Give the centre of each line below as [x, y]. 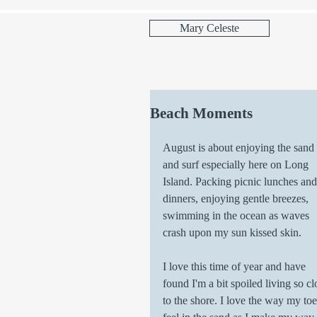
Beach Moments [201, 113]
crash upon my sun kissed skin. [234, 232]
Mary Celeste [209, 28]
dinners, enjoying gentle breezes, [237, 198]
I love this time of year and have [236, 266]
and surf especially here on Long [237, 165]
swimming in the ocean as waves [237, 215]
